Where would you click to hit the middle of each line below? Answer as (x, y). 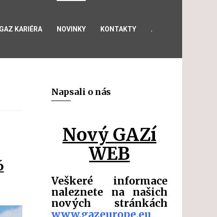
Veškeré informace (109, 181)
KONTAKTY (118, 29)
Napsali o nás (81, 92)
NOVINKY (71, 29)
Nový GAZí (109, 135)
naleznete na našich (109, 192)
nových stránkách (109, 203)
